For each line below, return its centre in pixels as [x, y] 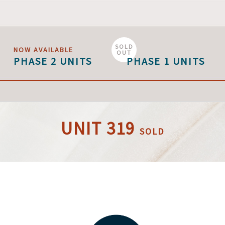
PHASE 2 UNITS [52, 61]
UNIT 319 [100, 129]
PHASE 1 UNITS [166, 61]
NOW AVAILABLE [43, 50]
